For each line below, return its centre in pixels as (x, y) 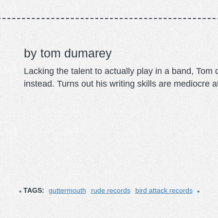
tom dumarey (76, 53)
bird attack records (164, 190)
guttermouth (67, 190)
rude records (110, 190)
